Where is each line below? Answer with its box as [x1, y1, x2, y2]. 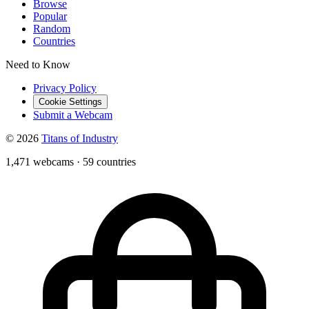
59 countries [83, 156, 136, 168]
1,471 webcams [6, 156, 74, 168]
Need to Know [6, 59, 70, 71]
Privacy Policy [33, 82, 97, 94]
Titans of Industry [41, 132, 118, 145]
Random [33, 23, 70, 35]
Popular [33, 10, 67, 23]
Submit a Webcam [33, 109, 112, 121]
